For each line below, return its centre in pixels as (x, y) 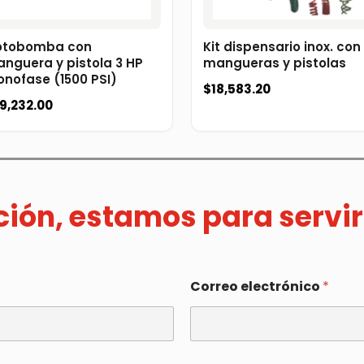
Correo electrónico (256, 287)
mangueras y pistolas (275, 63)
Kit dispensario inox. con (282, 46)
